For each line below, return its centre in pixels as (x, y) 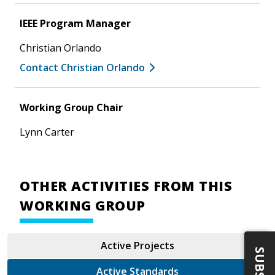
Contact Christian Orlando (82, 67)
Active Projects (137, 245)
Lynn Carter (47, 132)
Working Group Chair (71, 107)
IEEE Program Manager (75, 23)
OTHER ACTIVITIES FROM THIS (126, 185)
